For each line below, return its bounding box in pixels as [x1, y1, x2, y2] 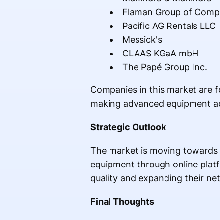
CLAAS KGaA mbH [122, 48, 198, 59]
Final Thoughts [90, 196, 154, 207]
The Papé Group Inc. [122, 62, 207, 73]
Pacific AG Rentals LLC [122, 21, 216, 31]
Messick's [122, 34, 162, 45]
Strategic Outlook [90, 122, 166, 133]
